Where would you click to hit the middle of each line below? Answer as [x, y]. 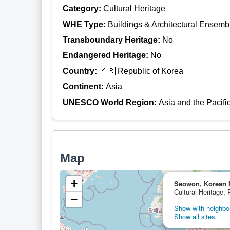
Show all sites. [195, 216]
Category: [83, 9]
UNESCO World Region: [110, 102]
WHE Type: [85, 24]
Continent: [84, 87]
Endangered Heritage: [106, 55]
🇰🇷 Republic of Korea [141, 71]
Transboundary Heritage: [112, 40]
